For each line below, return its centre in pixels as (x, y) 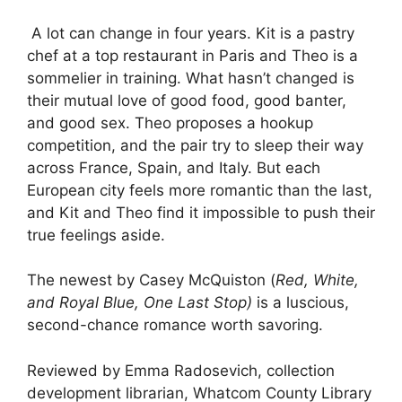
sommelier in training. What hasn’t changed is (191, 78)
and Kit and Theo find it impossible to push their (201, 212)
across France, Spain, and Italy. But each (174, 167)
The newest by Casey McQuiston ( (151, 280)
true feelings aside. (100, 235)
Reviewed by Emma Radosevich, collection (181, 370)
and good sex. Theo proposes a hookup (170, 122)
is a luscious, (303, 303)
